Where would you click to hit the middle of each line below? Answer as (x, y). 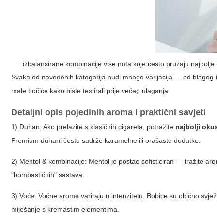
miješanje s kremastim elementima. (65, 209)
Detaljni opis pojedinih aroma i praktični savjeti (109, 112)
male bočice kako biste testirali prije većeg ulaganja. (91, 91)
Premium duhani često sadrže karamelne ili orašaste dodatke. (106, 140)
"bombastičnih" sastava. (48, 175)
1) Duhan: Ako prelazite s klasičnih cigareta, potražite (93, 127)
